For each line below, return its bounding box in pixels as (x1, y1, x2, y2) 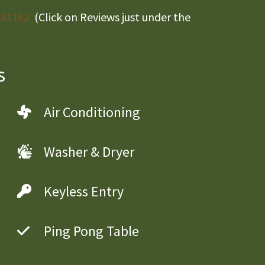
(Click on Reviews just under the (30, 9, 190, 25)
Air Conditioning (43, 103, 140, 122)
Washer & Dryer (43, 143, 134, 161)
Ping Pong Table (43, 222, 139, 241)
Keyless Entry (43, 182, 124, 201)
